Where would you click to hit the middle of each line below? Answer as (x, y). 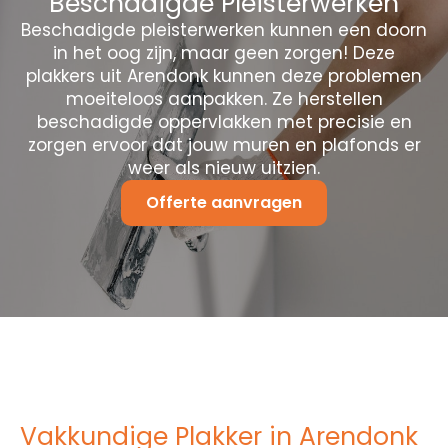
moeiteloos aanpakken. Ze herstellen (224, 98)
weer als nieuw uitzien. (224, 167)
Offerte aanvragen (224, 202)
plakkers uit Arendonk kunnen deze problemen (224, 75)
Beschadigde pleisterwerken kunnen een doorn (224, 29)
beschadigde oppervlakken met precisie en (224, 121)
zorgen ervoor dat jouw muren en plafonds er (224, 144)
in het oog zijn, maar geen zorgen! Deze (224, 52)
